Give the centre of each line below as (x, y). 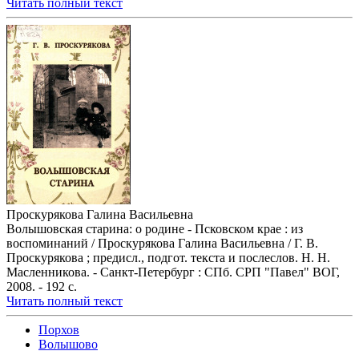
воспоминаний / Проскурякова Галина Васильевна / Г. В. (162, 244)
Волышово (68, 345)
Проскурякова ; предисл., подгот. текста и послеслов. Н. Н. (168, 258)
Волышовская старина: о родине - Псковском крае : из (155, 229)
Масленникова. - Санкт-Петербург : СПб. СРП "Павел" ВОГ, (173, 272)
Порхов (59, 330)
